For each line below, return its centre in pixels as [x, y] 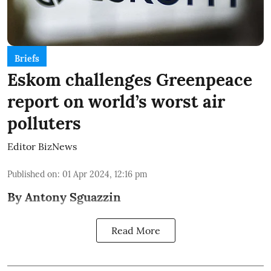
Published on [32, 174]
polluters [44, 123]
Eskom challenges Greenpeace [130, 80]
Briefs [27, 58]
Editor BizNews [42, 146]
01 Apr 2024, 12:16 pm [105, 174]
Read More [135, 230]
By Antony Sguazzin [64, 197]
